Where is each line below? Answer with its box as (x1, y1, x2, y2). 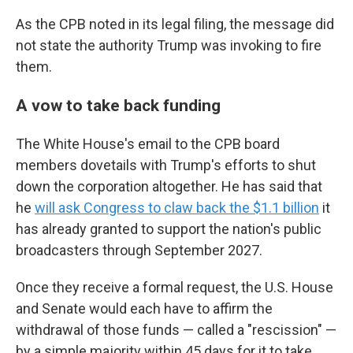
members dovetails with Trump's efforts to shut (16, 157, 316, 173)
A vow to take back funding (16, 95, 221, 115)
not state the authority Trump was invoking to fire (16, 37, 321, 54)
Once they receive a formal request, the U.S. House (16, 279, 333, 295)
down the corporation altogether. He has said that (16, 178, 322, 195)
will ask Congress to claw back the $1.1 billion (35, 199, 319, 216)
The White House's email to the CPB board (16, 136, 280, 152)
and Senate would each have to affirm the (16, 300, 273, 317)
